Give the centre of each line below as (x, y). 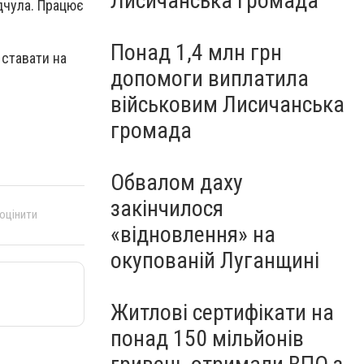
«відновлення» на (193, 234)
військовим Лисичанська (227, 104)
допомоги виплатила (210, 78)
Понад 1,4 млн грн (196, 52)
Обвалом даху (177, 182)
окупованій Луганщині (215, 260)
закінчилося (167, 208)
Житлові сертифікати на (222, 312)
